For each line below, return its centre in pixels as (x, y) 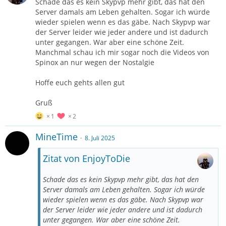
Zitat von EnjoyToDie (87, 159)
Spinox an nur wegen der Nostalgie (95, 63)
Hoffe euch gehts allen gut (80, 83)
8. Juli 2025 (100, 138)
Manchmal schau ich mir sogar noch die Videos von (122, 52)
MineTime (56, 137)
